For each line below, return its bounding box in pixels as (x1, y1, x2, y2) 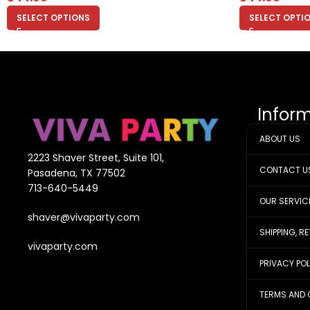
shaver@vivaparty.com (28, 210, 140, 225)
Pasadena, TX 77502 (28, 166, 125, 181)
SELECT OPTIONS (17, 11, 90, 24)
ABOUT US (259, 132, 300, 145)
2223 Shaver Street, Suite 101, (28, 151, 164, 165)
